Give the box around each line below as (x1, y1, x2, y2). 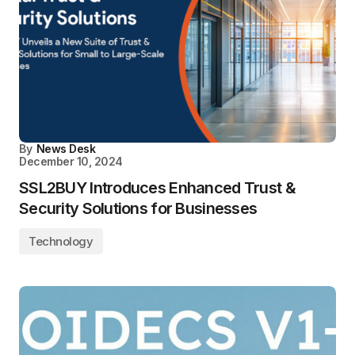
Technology (29, 234, 94, 249)
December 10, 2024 (19, 155, 123, 168)
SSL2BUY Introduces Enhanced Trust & (19, 178, 296, 197)
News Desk (36, 142, 96, 155)
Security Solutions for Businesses (19, 199, 258, 218)
